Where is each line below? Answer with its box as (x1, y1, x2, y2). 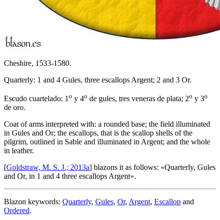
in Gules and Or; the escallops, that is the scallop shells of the (4, 128, 192, 137)
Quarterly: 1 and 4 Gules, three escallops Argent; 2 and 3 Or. (4, 75, 192, 84)
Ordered (4, 206, 29, 215)
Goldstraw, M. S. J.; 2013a (6, 163, 89, 171)
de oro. (4, 103, 26, 111)
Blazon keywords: (4, 197, 62, 206)
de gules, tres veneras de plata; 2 (87, 94, 189, 103)
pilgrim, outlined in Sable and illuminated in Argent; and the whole (4, 137, 210, 146)
